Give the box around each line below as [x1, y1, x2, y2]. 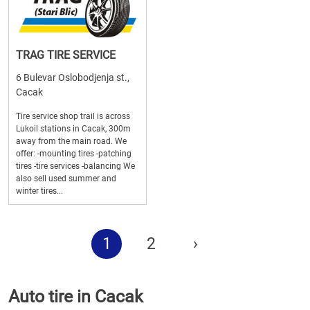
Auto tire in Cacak [8, 286, 143, 307]
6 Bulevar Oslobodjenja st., [16, 72, 129, 83]
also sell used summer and [16, 174, 116, 183]
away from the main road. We [16, 136, 127, 146]
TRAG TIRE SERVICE [16, 48, 116, 62]
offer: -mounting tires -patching [16, 149, 131, 158]
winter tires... [16, 186, 63, 196]
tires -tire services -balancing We [16, 161, 135, 171]
